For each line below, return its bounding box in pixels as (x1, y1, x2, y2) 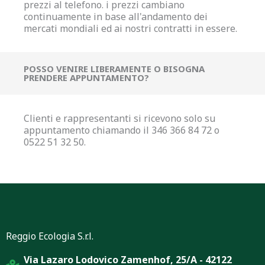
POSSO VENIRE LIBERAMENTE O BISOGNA (24, 62, 205, 75)
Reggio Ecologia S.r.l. (6, 229, 93, 243)
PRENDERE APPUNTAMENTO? (24, 71, 149, 83)
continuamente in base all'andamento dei (24, 9, 208, 23)
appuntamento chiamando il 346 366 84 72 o (24, 123, 219, 137)
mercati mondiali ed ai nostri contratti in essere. (24, 21, 237, 35)
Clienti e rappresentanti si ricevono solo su (24, 111, 215, 125)
